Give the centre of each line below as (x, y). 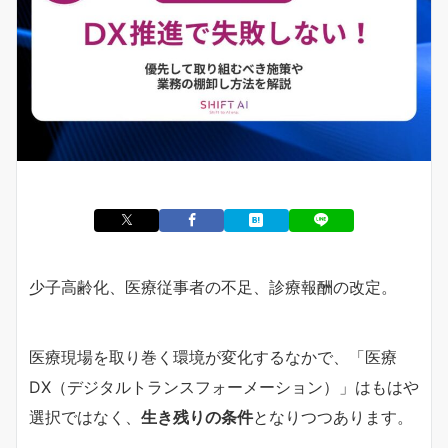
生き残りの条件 (197, 416)
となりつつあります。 (333, 416)
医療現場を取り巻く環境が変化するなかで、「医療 (213, 356)
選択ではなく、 (85, 416)
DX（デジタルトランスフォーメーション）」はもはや (224, 386)
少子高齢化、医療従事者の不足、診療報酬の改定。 (213, 286)
